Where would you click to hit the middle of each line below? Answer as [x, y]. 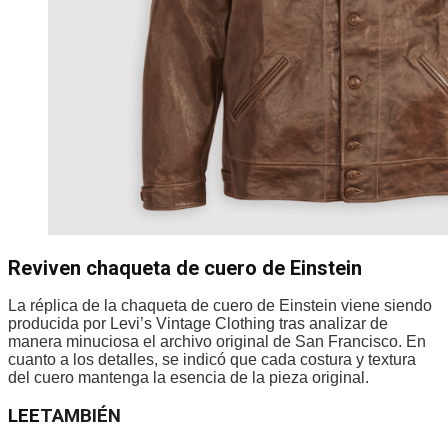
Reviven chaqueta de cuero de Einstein [187, 268]
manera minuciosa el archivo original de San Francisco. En [217, 341]
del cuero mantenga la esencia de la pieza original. [188, 377]
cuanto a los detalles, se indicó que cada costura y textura [212, 359]
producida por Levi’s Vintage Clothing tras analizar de [198, 323]
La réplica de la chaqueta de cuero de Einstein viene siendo [220, 305]
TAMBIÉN [80, 416]
